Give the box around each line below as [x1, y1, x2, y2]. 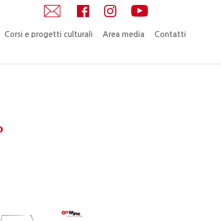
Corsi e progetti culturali [4, 31, 93, 38]
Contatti [154, 31, 186, 38]
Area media [103, 31, 145, 38]
